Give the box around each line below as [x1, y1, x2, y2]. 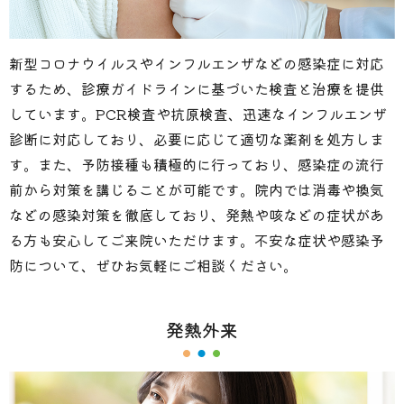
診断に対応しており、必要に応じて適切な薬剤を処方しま [9, 127, 384, 150]
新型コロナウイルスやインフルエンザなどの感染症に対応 [9, 51, 384, 74]
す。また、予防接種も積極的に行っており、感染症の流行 [9, 152, 384, 175]
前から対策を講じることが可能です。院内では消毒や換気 [9, 178, 384, 200]
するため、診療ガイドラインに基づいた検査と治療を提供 [9, 77, 384, 99]
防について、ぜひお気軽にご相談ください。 [9, 253, 298, 276]
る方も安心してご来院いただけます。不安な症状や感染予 [9, 228, 384, 251]
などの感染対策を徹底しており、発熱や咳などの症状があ [9, 203, 384, 225]
